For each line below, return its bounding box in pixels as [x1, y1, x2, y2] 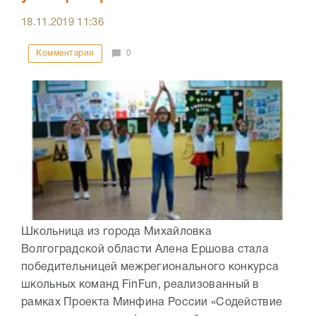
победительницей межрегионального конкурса [21, 262, 279, 272]
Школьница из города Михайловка [21, 226, 212, 237]
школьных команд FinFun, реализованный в [21, 279, 260, 290]
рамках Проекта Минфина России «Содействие [21, 297, 283, 308]
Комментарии [36, 49, 95, 58]
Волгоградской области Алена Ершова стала [21, 244, 269, 255]
